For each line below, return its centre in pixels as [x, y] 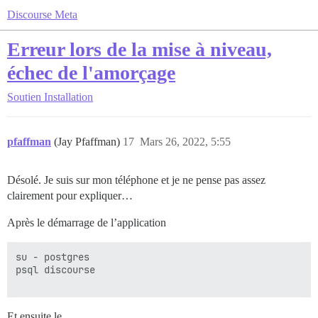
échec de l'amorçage [91, 73]
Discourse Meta [42, 15]
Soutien [24, 97]
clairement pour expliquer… [70, 196]
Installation [68, 97]
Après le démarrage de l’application [87, 223]
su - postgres [55, 257]
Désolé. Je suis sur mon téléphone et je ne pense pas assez [136, 180]
